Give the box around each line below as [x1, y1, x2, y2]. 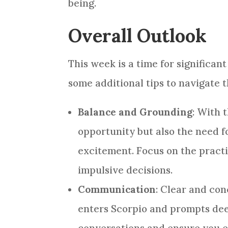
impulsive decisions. [78, 164, 173, 177]
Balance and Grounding [78, 106, 193, 119]
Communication [78, 183, 156, 196]
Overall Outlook [68, 24, 207, 48]
